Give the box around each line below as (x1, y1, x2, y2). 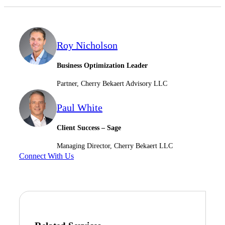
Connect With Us (19, 151, 74, 160)
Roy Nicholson (57, 39, 118, 51)
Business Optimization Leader (57, 61, 148, 69)
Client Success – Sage (57, 124, 121, 132)
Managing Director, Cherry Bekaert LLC (57, 142, 173, 150)
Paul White (57, 101, 102, 113)
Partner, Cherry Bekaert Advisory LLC (57, 79, 167, 87)
